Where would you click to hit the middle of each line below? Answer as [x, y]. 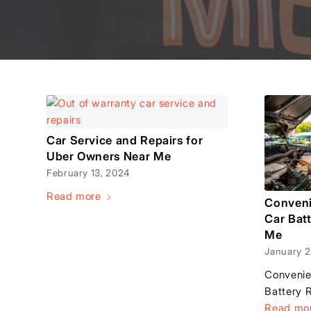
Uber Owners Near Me [109, 156]
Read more [74, 196]
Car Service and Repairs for [125, 140]
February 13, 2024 [88, 173]
